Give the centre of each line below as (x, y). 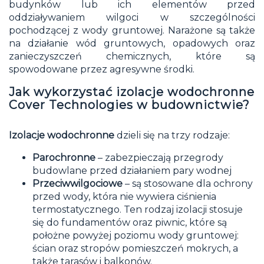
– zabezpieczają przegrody (159, 157)
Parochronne (64, 157)
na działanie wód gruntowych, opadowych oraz (132, 43)
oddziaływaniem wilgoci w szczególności (132, 17)
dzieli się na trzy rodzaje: (172, 135)
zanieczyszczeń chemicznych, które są (132, 56)
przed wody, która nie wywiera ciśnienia (124, 196)
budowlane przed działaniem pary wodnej (132, 170)
